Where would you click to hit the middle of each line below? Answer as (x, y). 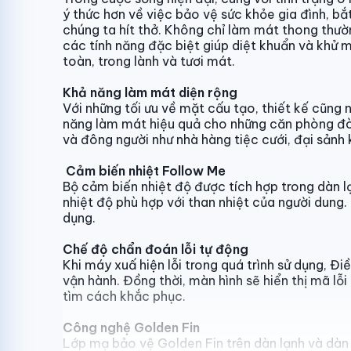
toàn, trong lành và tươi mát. (149, 61)
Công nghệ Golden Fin (131, 327)
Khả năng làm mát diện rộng (150, 92)
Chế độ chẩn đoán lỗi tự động (156, 249)
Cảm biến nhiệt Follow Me (146, 171)
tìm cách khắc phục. (124, 296)
